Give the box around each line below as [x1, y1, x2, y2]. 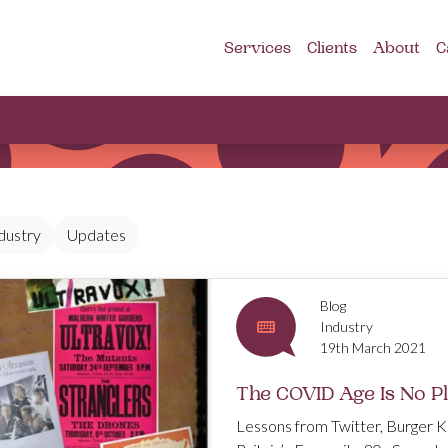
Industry [320, 318, 373, 335]
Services [224, 38, 291, 58]
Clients [307, 38, 357, 58]
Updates [67, 225, 126, 244]
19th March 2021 [320, 339, 426, 356]
